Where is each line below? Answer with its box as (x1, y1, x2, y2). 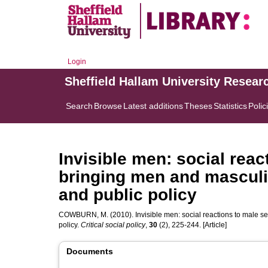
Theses (184, 101, 212, 111)
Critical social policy (81, 221, 145, 229)
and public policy (59, 185, 197, 204)
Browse (94, 101, 122, 111)
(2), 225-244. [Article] (157, 221, 227, 229)
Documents (66, 246, 113, 256)
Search (66, 101, 93, 111)
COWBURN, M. (59, 211, 108, 219)
